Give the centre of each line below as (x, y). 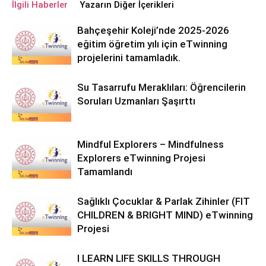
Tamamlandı (105, 172)
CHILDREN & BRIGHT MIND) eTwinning (165, 215)
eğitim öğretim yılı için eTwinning (152, 44)
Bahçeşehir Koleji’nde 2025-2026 (153, 30)
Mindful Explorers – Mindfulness (151, 144)
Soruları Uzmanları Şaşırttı (136, 101)
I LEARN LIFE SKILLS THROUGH (149, 258)
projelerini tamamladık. (129, 58)
